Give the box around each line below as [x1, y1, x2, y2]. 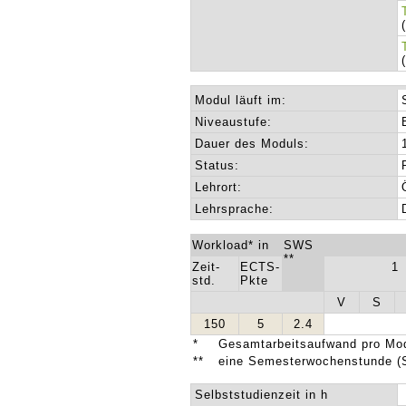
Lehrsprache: [195, 202, 275, 216]
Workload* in [192, 238, 270, 252]
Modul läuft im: [195, 93, 287, 107]
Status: [195, 159, 240, 172]
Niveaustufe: [195, 115, 273, 129]
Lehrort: [195, 180, 243, 194]
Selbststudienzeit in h [195, 388, 329, 401]
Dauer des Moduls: [195, 137, 310, 150]
